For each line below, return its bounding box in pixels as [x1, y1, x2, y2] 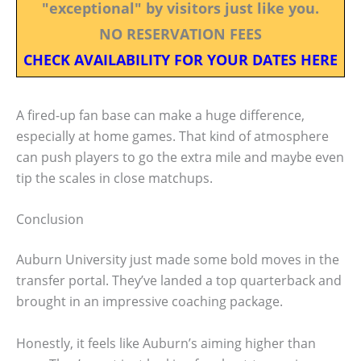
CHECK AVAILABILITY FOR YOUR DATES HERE [23, 49, 338, 69]
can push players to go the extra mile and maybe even [16, 147, 344, 166]
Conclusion [16, 210, 84, 229]
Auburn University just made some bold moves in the [16, 251, 339, 269]
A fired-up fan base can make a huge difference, [16, 106, 305, 124]
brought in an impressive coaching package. [16, 293, 283, 311]
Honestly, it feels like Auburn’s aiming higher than [16, 334, 316, 353]
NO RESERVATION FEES [99, 23, 262, 44]
